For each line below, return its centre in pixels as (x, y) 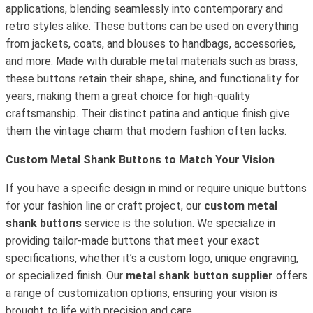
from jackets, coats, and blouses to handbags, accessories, (151, 44)
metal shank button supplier (199, 276)
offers (290, 276)
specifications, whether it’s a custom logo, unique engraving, (152, 258)
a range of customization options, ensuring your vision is (141, 293)
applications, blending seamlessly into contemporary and (144, 9)
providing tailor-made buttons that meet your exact (132, 241)
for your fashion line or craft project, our (105, 206)
